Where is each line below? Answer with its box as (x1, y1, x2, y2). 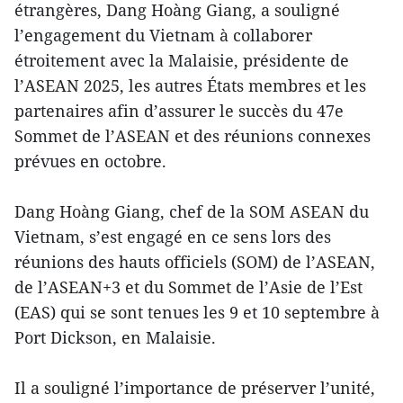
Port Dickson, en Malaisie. (14, 326, 216, 348)
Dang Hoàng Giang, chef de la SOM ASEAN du (14, 200, 369, 222)
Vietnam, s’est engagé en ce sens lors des (14, 225, 331, 247)
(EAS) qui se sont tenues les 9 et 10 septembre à (14, 300, 380, 323)
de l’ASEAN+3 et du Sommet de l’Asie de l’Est (14, 275, 363, 298)
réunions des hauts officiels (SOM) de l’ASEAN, (14, 250, 375, 273)
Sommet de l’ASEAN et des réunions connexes (14, 124, 371, 147)
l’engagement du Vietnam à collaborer (14, 23, 312, 46)
